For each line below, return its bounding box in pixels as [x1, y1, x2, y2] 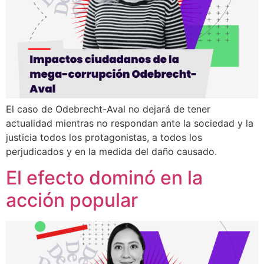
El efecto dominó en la [6, 166, 203, 189]
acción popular [6, 189, 138, 212]
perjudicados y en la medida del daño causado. [6, 145, 217, 157]
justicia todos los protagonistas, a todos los [6, 131, 202, 143]
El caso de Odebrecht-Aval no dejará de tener [6, 103, 210, 115]
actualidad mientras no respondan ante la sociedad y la [6, 117, 253, 129]
